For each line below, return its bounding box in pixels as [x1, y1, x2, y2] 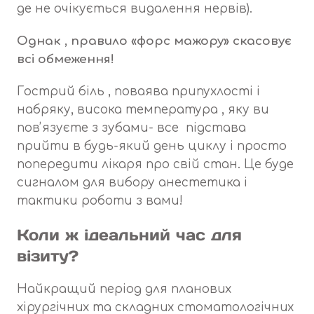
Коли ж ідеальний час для [17, 225, 242, 245]
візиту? [17, 246, 78, 266]
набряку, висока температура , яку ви [17, 103, 269, 117]
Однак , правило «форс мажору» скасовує [17, 34, 292, 48]
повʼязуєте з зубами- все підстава [17, 121, 246, 135]
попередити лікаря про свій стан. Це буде [17, 158, 294, 172]
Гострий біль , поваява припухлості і [17, 85, 260, 99]
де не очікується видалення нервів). [17, 2, 252, 16]
